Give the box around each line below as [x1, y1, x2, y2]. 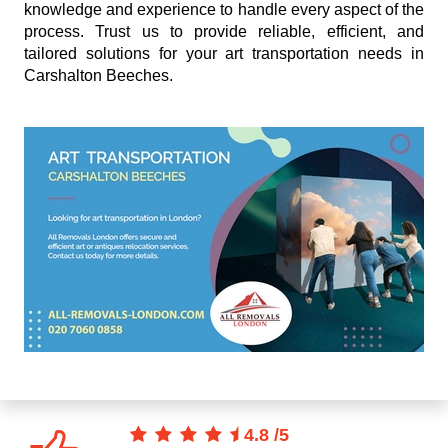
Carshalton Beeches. [24, 67, 173, 85]
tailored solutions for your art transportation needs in [24, 45, 424, 63]
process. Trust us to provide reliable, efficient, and [24, 23, 424, 41]
